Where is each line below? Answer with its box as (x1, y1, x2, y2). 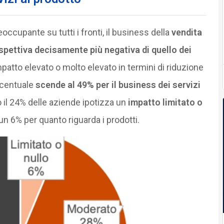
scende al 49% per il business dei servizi (35, 79, 200, 90)
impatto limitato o (125, 96, 202, 107)
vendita (171, 26, 202, 37)
